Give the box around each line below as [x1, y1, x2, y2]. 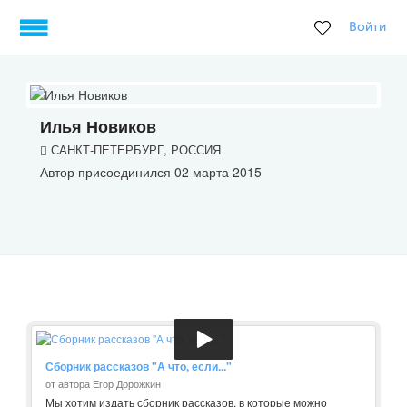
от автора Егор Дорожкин [45, 376, 161, 391]
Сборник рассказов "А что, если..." [45, 358, 232, 374]
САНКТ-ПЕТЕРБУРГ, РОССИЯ [47, 141, 221, 158]
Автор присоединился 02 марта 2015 [40, 163, 262, 181]
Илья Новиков [40, 114, 156, 138]
